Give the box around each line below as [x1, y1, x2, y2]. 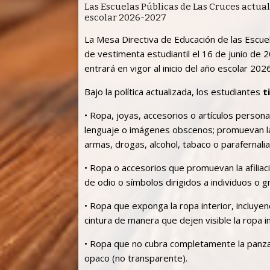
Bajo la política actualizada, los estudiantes [84, 85, 263, 98]
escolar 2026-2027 [84, 11, 166, 23]
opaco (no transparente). [84, 251, 187, 264]
